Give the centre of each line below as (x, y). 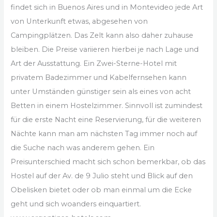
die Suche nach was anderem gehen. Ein (83, 147)
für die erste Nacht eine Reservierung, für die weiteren (106, 119)
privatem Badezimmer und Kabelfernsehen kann (99, 77)
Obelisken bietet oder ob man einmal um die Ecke (101, 190)
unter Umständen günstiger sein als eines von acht (101, 91)
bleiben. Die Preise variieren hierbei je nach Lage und (105, 49)
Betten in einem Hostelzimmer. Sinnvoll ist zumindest (107, 105)
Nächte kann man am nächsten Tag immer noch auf (104, 133)
